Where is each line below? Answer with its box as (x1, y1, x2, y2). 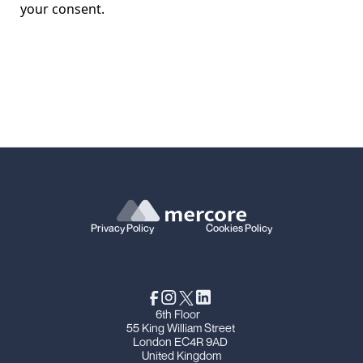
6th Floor (156, 306, 207, 321)
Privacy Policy (91, 222, 154, 234)
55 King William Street (126, 320, 237, 335)
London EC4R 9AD (133, 334, 230, 348)
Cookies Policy (206, 222, 272, 234)
